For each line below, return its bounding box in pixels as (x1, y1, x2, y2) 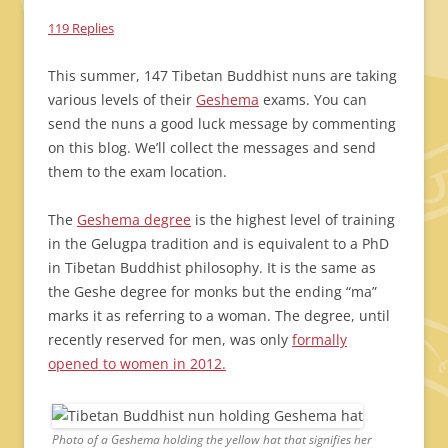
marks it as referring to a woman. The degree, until (48, 306, 390, 325)
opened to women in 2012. (48, 354, 226, 373)
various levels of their (48, 90, 196, 109)
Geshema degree (77, 210, 191, 229)
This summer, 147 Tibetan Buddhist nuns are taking (48, 66, 397, 85)
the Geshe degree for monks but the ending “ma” (48, 282, 377, 301)
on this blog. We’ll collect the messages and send (48, 138, 376, 157)
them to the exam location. (48, 162, 227, 181)
